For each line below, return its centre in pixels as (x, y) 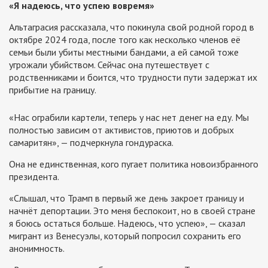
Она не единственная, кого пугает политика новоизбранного (134, 164)
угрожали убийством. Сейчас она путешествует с (109, 65)
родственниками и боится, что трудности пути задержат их (133, 77)
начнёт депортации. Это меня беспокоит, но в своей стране (132, 211)
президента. (34, 177)
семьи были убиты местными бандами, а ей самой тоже (124, 52)
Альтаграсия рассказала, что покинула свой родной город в (132, 27)
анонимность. (37, 249)
